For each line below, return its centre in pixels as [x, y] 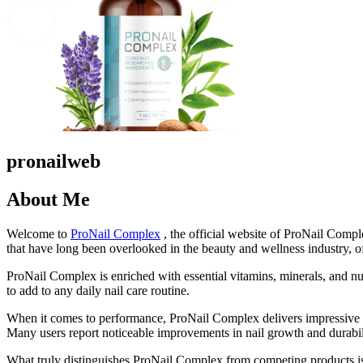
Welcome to [38, 233]
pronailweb [53, 161]
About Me [48, 199]
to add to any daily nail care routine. [98, 290]
